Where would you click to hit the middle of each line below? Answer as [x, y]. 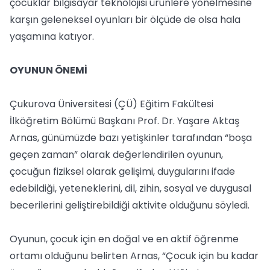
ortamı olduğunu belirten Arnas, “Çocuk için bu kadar [134, 256]
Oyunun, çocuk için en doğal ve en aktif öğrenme [124, 239]
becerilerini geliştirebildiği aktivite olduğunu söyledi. [130, 205]
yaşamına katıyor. [52, 36]
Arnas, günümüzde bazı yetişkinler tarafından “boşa [131, 138]
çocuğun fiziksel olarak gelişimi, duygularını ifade [122, 171]
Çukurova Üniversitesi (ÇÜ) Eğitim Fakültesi [111, 104]
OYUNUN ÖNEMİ [49, 70]
